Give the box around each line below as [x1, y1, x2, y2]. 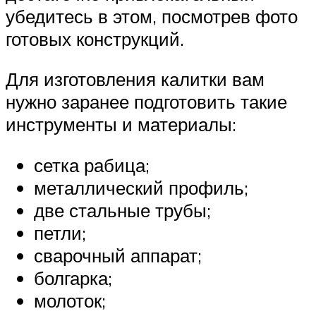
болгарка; [34, 266, 112, 289]
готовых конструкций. [6, 27, 184, 50]
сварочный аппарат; [34, 243, 202, 267]
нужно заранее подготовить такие [6, 90, 287, 114]
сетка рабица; [34, 153, 150, 176]
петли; [34, 221, 86, 244]
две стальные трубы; [34, 198, 211, 221]
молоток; [34, 288, 106, 312]
